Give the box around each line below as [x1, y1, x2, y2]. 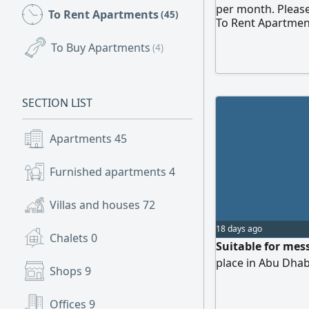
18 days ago [216, 223, 262, 235]
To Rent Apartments [48, 7, 159, 22]
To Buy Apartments [51, 40, 150, 55]
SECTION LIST [22, 95, 92, 110]
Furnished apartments [50, 164, 169, 179]
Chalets [50, 230, 91, 246]
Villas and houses [50, 197, 143, 212]
